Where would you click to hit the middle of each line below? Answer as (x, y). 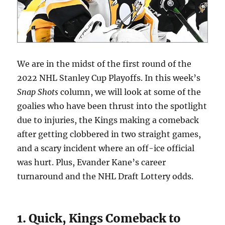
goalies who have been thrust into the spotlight (112, 106)
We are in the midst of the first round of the (104, 64)
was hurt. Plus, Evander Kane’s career (92, 162)
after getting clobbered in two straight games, (109, 134)
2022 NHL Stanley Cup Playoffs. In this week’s (109, 78)
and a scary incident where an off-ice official (106, 148)
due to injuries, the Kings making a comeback (108, 120)
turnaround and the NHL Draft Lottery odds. (106, 176)
